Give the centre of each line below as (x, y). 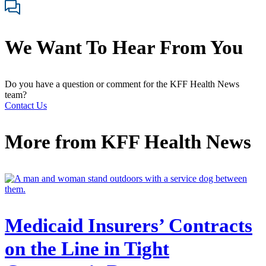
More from (53, 142)
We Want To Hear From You (124, 48)
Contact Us (26, 106)
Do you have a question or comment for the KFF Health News (122, 84)
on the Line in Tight (87, 248)
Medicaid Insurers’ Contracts (129, 225)
